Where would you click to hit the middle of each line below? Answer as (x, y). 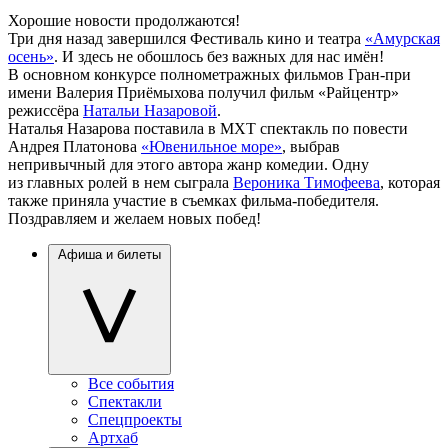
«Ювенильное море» (211, 147)
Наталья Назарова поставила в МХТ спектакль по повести (208, 129)
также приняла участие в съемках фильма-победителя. (193, 201)
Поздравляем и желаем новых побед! (134, 219)
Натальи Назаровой (150, 111)
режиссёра (45, 111)
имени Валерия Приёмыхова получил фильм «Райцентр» (203, 93)
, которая (410, 183)
